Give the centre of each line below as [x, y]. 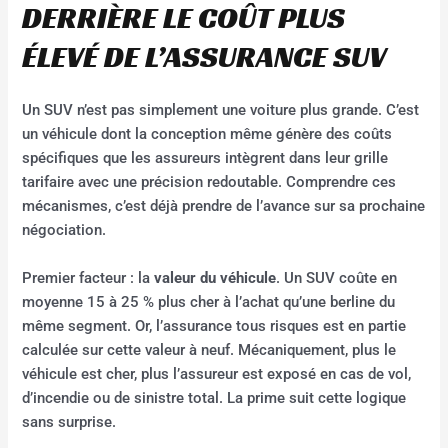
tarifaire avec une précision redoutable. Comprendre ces [209, 182]
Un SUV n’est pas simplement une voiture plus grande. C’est [221, 110]
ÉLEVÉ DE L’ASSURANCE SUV [204, 57]
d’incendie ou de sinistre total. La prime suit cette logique [214, 397]
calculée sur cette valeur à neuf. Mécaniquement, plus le [209, 349]
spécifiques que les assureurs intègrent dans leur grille [205, 158]
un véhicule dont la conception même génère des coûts [207, 134]
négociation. [64, 230]
